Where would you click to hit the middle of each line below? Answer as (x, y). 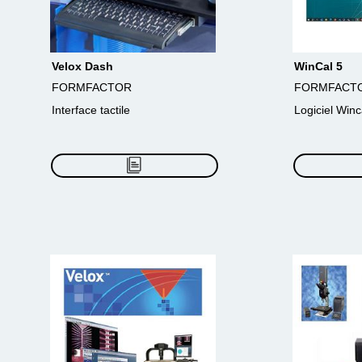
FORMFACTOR (92, 87)
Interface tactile (91, 110)
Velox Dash (82, 66)
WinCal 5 (318, 66)
